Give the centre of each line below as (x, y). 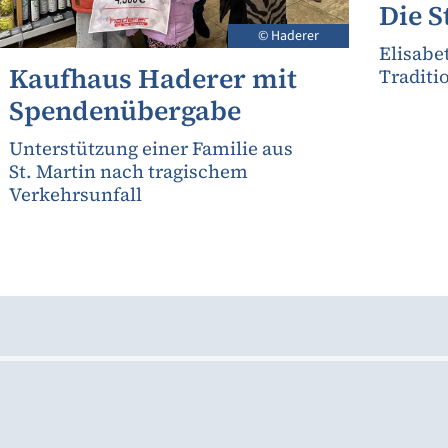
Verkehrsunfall (75, 194)
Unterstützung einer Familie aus (150, 148)
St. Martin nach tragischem (128, 171)
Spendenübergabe (124, 110)
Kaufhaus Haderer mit (152, 78)
